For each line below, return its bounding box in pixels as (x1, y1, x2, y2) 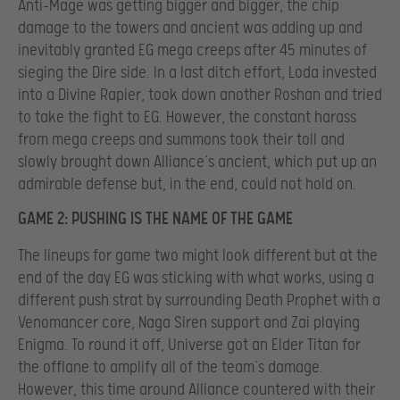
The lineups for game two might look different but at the (18, 246, 378, 265)
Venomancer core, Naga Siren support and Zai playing (18, 312, 360, 332)
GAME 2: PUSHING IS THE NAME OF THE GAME (18, 208, 293, 229)
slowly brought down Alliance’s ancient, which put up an (18, 153, 377, 172)
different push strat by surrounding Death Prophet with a (18, 290, 380, 310)
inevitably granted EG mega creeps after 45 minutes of (18, 41, 367, 61)
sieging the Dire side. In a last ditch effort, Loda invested (18, 63, 377, 83)
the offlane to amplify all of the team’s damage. (18, 357, 323, 377)
